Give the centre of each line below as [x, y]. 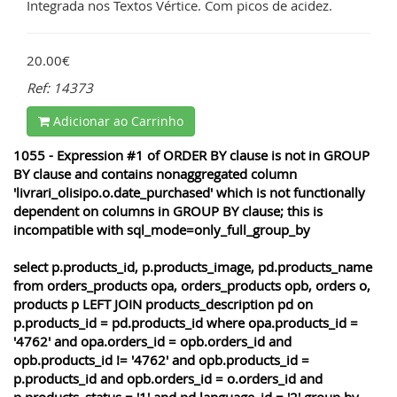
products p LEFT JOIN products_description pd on [163, 304]
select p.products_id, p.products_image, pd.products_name [193, 267]
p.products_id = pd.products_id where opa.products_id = [186, 323]
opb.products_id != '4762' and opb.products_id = [161, 360]
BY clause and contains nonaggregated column [155, 174]
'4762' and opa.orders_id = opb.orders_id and [152, 342]
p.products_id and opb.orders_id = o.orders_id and [168, 379]
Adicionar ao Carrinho [117, 121]
